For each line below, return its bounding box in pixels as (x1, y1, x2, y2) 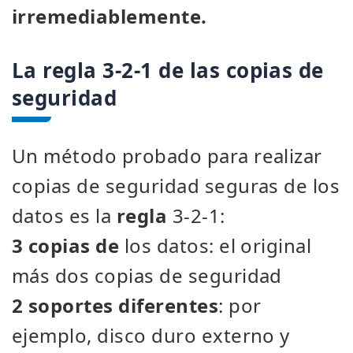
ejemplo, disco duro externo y (12, 322, 290, 348)
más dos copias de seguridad (12, 262, 282, 288)
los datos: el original (119, 232, 312, 258)
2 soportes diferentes (12, 292, 219, 318)
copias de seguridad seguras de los (12, 173, 340, 199)
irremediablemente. (12, 3, 207, 29)
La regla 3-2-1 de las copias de (12, 56, 324, 84)
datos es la (12, 203, 117, 229)
